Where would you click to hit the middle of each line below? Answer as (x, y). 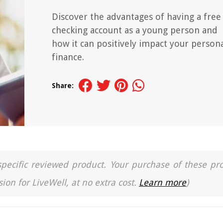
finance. (68, 57)
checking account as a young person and (135, 30)
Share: (63, 86)
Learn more (163, 182)
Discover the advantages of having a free (136, 17)
